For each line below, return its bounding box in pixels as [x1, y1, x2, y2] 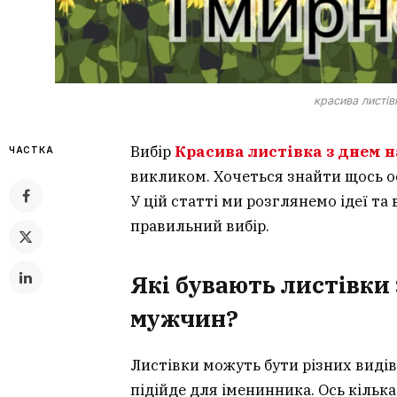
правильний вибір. [130, 215, 269, 236]
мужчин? [130, 304, 238, 334]
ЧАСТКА [9, 144, 54, 155]
